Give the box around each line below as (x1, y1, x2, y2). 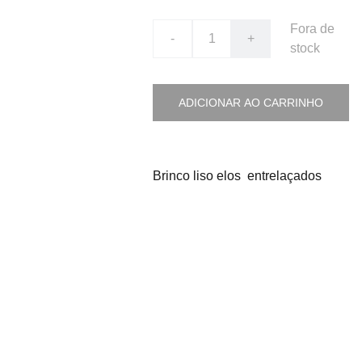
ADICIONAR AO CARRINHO (179, 96, 323, 109)
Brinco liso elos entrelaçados (153, 169, 322, 183)
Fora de (290, 22, 335, 36)
